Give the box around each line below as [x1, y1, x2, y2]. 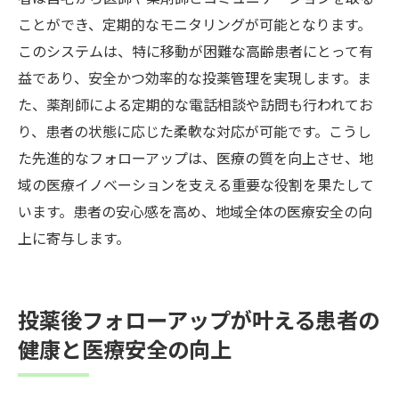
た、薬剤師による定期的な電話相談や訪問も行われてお [18, 93, 373, 115]
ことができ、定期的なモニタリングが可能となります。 [18, 12, 371, 35]
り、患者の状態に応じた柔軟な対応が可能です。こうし [18, 119, 371, 142]
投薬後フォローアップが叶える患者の [18, 303, 379, 335]
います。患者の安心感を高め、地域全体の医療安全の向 [18, 199, 372, 222]
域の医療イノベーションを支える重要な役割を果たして [18, 173, 374, 195]
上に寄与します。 [18, 226, 130, 248]
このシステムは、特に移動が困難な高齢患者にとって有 [18, 39, 373, 61]
